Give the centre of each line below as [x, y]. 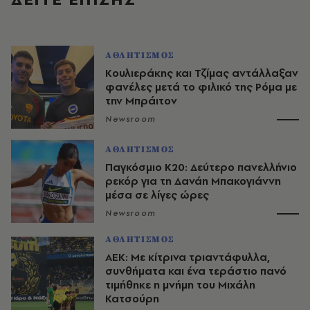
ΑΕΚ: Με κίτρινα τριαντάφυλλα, [188, 257]
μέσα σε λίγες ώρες [157, 195]
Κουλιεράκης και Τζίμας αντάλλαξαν [202, 73]
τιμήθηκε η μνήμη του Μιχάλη [180, 285]
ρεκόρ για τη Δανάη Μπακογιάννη [193, 181]
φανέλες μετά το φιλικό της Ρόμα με [201, 87]
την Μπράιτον [141, 101]
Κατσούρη [132, 299]
